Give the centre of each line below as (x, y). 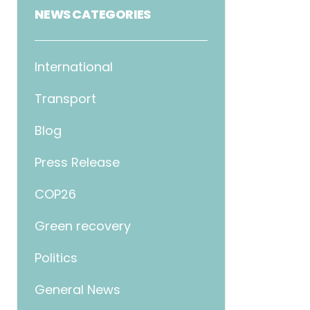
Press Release (77, 162)
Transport (65, 99)
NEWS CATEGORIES (93, 14)
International (74, 67)
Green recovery (83, 226)
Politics (56, 258)
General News (77, 290)
